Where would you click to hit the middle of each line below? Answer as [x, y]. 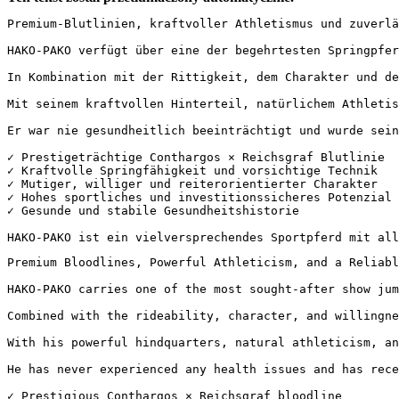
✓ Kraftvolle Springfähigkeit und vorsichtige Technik [199, 170]
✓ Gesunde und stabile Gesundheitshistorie [153, 210]
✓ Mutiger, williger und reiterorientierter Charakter [199, 183]
